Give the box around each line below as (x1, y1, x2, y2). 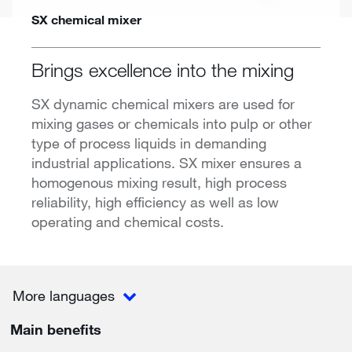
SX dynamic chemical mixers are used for (31, 94, 295, 112)
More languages (13, 287, 119, 305)
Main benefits (10, 321, 101, 339)
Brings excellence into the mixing (31, 57, 294, 81)
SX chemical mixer (31, 11, 141, 27)
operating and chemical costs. (31, 212, 224, 230)
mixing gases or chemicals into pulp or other (31, 114, 312, 132)
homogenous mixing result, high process (31, 173, 287, 191)
